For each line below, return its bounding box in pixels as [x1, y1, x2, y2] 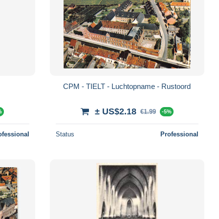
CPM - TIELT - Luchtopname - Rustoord [63, 82, 191, 90]
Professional [160, 130, 198, 138]
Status [55, 130, 74, 138]
